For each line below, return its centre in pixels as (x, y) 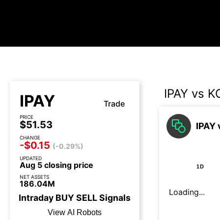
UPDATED (31, 158)
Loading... (187, 192)
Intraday (37, 198)
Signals (114, 198)
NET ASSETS (34, 177)
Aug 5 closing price (56, 165)
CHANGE (30, 137)
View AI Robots (75, 212)
